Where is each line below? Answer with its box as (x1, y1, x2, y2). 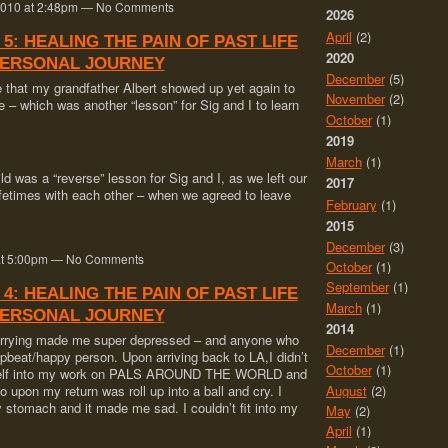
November (325, 89, 385, 109)
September (325, 277, 389, 297)
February (325, 194, 377, 214)
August (325, 380, 367, 400)
